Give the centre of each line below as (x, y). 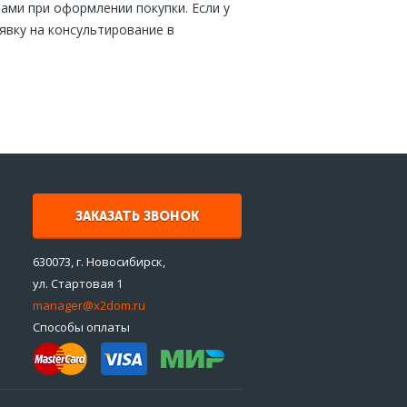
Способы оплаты (81, 328)
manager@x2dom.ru (89, 306)
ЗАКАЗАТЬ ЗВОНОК (137, 217)
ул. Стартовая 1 (79, 284)
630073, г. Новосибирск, (99, 262)
